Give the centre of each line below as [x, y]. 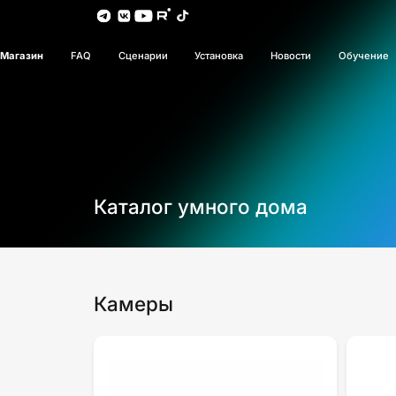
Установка [219, 56]
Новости [291, 56]
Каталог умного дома [201, 206]
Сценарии [143, 56]
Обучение [363, 56]
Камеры [134, 304]
